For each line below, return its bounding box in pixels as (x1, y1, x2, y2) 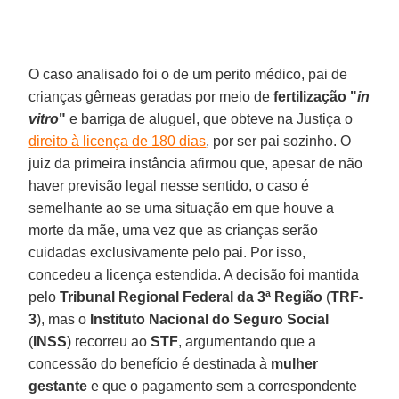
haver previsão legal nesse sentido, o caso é (28, 177, 310, 193)
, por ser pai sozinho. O (206, 133, 352, 149)
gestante (28, 378, 88, 394)
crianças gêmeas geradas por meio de (28, 88, 274, 104)
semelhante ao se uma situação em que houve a (28, 199, 335, 216)
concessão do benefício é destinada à (28, 355, 272, 371)
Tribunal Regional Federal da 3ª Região (60, 289, 323, 305)
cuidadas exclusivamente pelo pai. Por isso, (28, 244, 306, 260)
